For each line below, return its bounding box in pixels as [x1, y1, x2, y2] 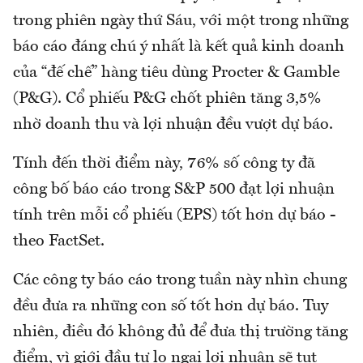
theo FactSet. [13, 233, 105, 250]
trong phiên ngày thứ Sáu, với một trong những [13, 12, 348, 29]
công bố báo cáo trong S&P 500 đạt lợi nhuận [13, 181, 335, 198]
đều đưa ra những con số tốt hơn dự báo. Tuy [13, 297, 328, 314]
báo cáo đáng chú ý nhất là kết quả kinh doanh [13, 38, 344, 55]
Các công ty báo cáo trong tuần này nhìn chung [13, 271, 347, 288]
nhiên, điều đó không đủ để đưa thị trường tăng [13, 323, 348, 340]
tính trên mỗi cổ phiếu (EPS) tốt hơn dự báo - [13, 207, 335, 224]
